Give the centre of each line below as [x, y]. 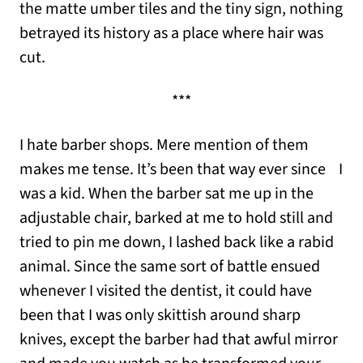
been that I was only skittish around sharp [160, 316]
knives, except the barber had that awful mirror [179, 340]
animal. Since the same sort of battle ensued [170, 267]
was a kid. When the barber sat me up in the [167, 194]
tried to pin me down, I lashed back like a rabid [177, 243]
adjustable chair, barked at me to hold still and [176, 218]
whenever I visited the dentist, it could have [166, 291]
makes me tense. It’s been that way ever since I [181, 170]
